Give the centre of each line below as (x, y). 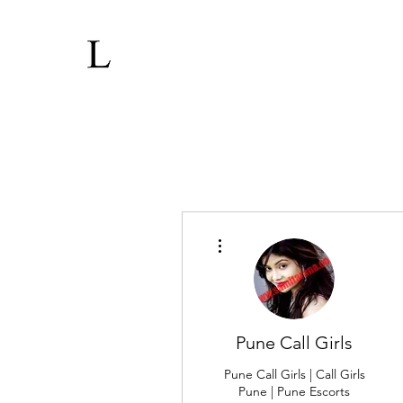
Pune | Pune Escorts (294, 391)
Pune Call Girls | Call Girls (294, 374)
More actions (256, 233)
